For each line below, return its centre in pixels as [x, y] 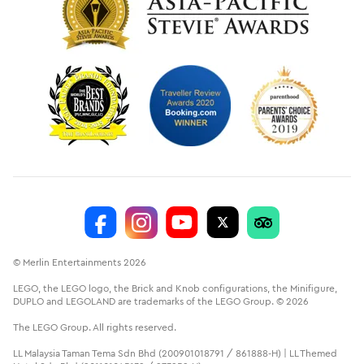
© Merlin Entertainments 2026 [80, 262]
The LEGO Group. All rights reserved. [95, 327]
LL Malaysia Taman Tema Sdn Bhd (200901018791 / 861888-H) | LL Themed [175, 353]
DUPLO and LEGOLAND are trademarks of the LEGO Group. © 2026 [161, 301]
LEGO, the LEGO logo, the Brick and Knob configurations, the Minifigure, [175, 288]
